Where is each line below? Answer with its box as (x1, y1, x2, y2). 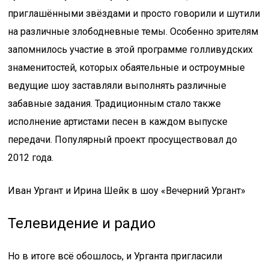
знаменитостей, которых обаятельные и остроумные (8, 62, 246, 73)
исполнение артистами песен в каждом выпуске (8, 116, 228, 127)
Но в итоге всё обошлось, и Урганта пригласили (8, 250, 223, 262)
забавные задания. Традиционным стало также (8, 98, 222, 109)
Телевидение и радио (8, 215, 156, 232)
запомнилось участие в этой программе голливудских (8, 44, 253, 55)
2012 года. (8, 152, 54, 163)
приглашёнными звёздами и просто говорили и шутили (8, 8, 261, 19)
